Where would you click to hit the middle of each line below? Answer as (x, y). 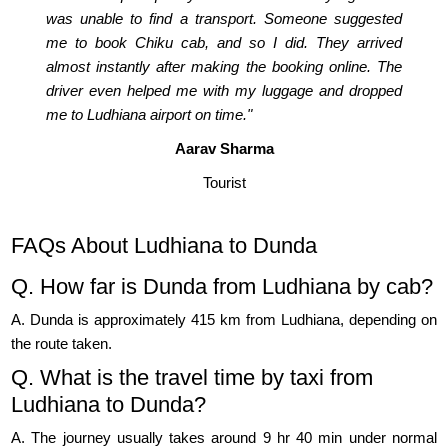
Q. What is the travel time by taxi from (192, 378)
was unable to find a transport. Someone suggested (224, 19)
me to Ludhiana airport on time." (149, 115)
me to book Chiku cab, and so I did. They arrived (224, 43)
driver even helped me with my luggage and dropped (224, 91)
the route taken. (62, 344)
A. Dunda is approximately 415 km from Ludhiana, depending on (224, 320)
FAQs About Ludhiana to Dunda (164, 246)
